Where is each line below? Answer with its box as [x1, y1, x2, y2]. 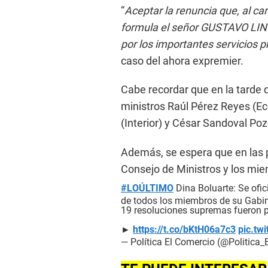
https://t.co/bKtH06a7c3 [133, 224, 236, 236]
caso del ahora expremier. [121, 54, 243, 68]
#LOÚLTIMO [121, 182, 173, 194]
